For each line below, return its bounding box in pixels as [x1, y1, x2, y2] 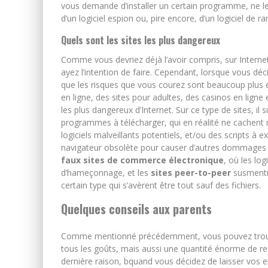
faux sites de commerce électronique [61, 154, 224, 166]
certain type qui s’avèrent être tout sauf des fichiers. [61, 179, 261, 191]
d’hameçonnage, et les [61, 166, 151, 178]
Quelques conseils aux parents [61, 199, 212, 218]
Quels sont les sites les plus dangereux [61, 32, 220, 47]
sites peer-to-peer [151, 166, 231, 178]
